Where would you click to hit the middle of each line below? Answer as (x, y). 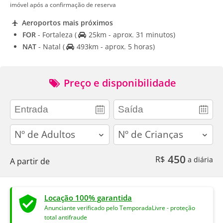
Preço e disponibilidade (118, 83)
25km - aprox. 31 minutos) (131, 35)
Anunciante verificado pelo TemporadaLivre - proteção (120, 208)
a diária (199, 159)
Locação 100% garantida (88, 197)
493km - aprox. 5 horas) (114, 47)
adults (21, 130)
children (128, 130)
